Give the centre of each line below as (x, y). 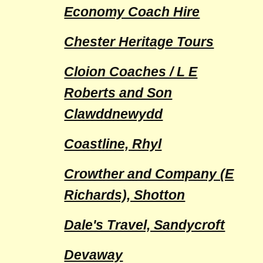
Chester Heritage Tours (139, 42)
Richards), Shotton (125, 195)
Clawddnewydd (114, 114)
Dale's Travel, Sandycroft (145, 225)
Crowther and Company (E (149, 174)
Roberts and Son (118, 93)
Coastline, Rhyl (113, 144)
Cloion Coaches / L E (131, 72)
